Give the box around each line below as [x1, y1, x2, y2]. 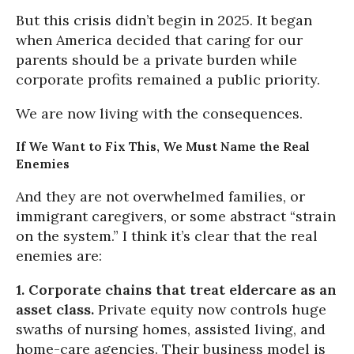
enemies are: [16, 247, 102, 265]
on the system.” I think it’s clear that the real [16, 227, 318, 245]
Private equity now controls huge [94, 300, 326, 318]
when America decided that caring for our [16, 31, 303, 49]
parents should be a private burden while [16, 51, 297, 69]
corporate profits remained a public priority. [16, 70, 320, 88]
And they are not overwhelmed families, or [16, 187, 305, 205]
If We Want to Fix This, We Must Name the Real [16, 138, 310, 154]
